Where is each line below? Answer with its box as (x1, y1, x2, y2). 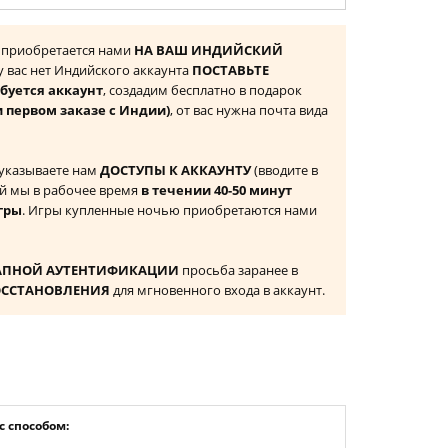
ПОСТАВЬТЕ (192, 61, 269, 79)
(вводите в (251, 161, 318, 179)
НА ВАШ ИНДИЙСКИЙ (134, 41, 283, 59)
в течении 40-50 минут (141, 181, 292, 199)
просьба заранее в (179, 261, 298, 279)
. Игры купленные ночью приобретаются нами (22, 201, 317, 219)
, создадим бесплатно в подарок (103, 81, 302, 99)
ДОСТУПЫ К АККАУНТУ (100, 161, 251, 179)
